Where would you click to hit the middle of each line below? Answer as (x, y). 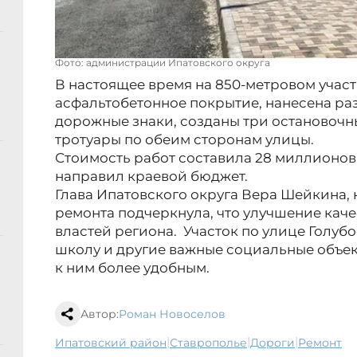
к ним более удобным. (132, 268)
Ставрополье (212, 343)
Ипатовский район (116, 343)
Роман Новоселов (172, 314)
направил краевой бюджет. (151, 177)
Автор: (100, 314)
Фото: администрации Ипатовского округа (163, 63)
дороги (277, 343)
